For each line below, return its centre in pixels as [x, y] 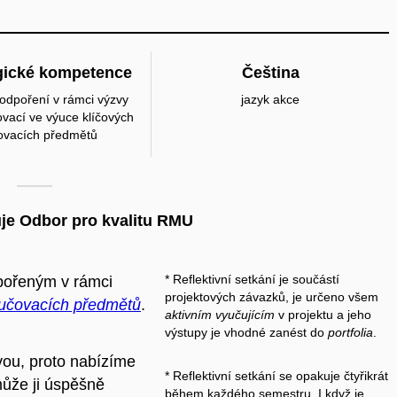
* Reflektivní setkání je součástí [252, 279]
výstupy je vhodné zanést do [246, 332]
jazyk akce [271, 99]
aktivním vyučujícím [219, 314]
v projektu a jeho [323, 314]
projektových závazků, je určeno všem [271, 296]
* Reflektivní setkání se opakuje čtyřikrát [276, 376]
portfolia [350, 332]
